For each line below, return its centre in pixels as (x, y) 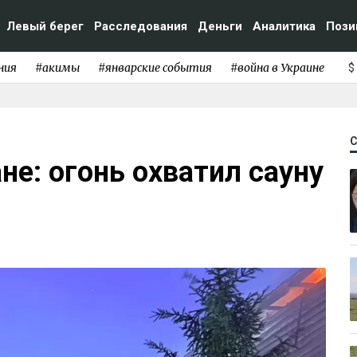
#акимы (57, 67)
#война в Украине (277, 67)
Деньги (220, 26)
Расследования (141, 26)
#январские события (155, 67)
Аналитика (284, 26)
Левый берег (45, 26)
